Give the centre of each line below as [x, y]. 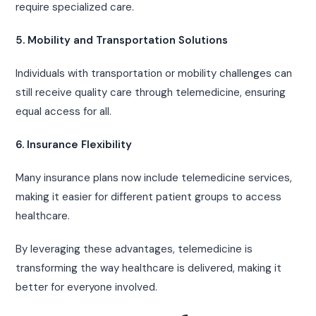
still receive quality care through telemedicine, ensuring [151, 93]
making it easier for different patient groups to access [149, 197]
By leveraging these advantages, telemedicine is [134, 249]
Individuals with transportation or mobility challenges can [154, 74]
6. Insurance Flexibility [74, 145]
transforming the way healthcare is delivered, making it [149, 268]
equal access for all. [64, 112]
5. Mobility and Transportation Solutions [122, 41]
